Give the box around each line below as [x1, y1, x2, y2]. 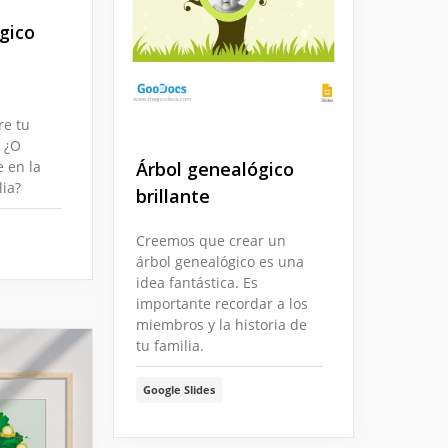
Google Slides [143, 382, 215, 398]
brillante [136, 184, 210, 209]
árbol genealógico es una [136, 252, 304, 272]
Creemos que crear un [136, 231, 286, 251]
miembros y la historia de [136, 315, 307, 335]
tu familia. [136, 336, 204, 356]
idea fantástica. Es [136, 273, 258, 293]
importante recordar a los [136, 294, 308, 314]
